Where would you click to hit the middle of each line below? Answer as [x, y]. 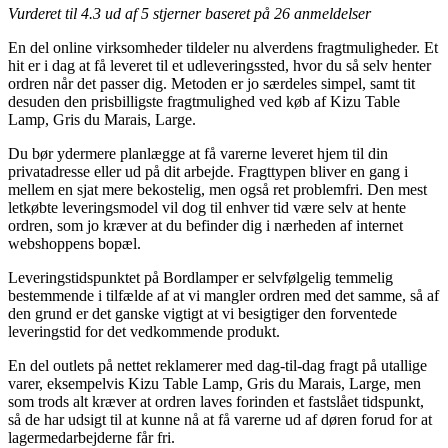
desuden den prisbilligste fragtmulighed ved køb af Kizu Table [204, 101]
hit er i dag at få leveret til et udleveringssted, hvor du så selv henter [219, 65]
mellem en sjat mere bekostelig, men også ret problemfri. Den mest [217, 189]
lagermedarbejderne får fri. [91, 437]
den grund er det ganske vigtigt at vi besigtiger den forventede [202, 313]
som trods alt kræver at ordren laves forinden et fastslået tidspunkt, [216, 401]
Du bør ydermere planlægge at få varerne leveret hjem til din [198, 153]
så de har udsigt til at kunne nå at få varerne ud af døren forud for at [220, 419]
